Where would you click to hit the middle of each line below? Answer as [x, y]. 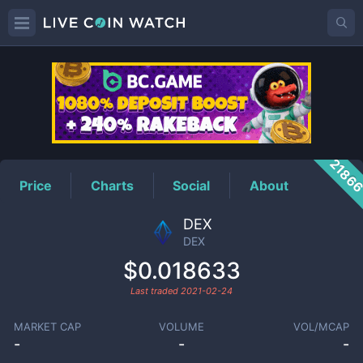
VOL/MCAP [322, 327]
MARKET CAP [47, 327]
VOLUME [181, 327]
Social [192, 185]
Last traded [156, 291]
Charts [113, 185]
